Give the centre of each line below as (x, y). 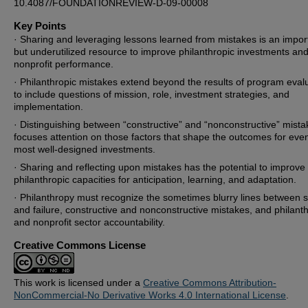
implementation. (48, 107)
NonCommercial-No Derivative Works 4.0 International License (150, 295)
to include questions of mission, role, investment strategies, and (152, 94)
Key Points (40, 26)
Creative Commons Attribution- (210, 283)
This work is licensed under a (78, 283)
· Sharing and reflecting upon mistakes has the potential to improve (159, 167)
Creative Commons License (80, 245)
